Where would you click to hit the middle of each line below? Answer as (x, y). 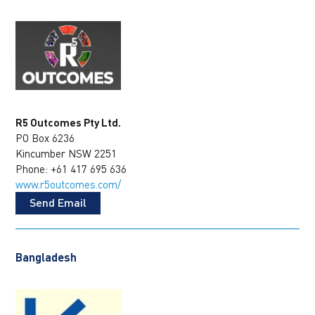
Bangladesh (46, 257)
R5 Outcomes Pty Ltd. (69, 122)
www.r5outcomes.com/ (69, 184)
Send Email (58, 202)
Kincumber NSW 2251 (66, 153)
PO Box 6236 (45, 137)
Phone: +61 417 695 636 (71, 168)
